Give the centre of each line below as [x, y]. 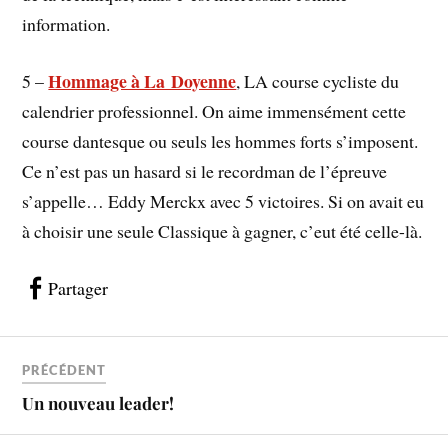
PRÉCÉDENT [64, 370]
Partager [78, 287]
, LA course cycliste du [318, 80]
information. [66, 24]
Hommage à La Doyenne [142, 80]
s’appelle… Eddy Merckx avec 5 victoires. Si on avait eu [223, 200]
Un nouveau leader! [98, 403]
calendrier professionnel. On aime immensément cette [214, 110]
